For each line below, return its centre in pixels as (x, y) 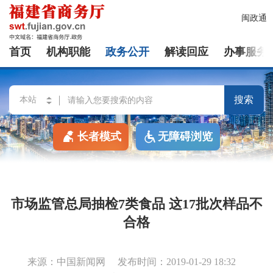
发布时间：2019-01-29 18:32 (177, 262)
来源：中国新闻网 (66, 262)
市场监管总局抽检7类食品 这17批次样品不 (136, 204)
